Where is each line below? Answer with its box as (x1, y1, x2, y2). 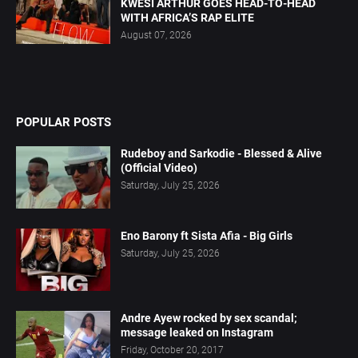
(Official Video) (121, 161, 197, 175)
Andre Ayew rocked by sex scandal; (121, 312, 297, 325)
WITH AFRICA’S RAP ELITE (121, 11, 254, 25)
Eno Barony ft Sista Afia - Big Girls (121, 229, 292, 243)
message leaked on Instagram (121, 326, 273, 340)
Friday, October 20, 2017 (121, 344, 224, 356)
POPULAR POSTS (16, 115, 111, 130)
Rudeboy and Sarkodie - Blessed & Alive (121, 147, 322, 161)
